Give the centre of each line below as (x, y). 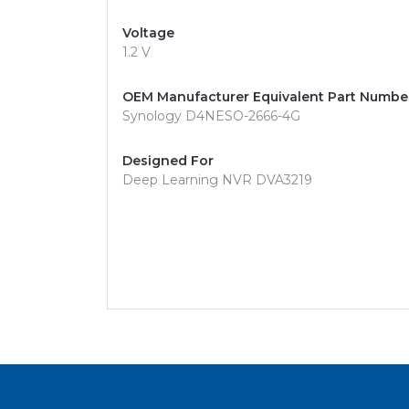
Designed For (168, 161)
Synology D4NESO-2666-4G (211, 116)
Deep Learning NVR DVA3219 (217, 180)
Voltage (148, 33)
